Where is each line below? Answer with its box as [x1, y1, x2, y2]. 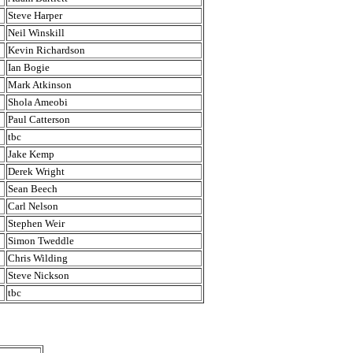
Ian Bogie [8, 61, 50, 73]
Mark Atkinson [8, 79, 72, 91]
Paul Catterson [8, 113, 70, 125]
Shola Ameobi [8, 96, 68, 108]
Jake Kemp [8, 148, 54, 160]
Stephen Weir [8, 217, 65, 229]
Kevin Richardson [8, 44, 85, 56]
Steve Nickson [8, 269, 69, 281]
